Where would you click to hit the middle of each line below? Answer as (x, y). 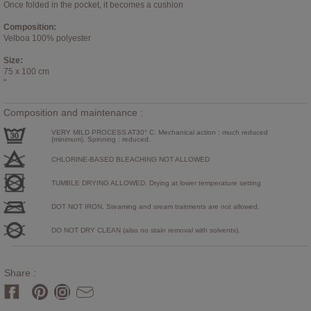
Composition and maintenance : (73, 113)
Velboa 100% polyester (47, 39)
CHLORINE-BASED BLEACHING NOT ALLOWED (130, 160)
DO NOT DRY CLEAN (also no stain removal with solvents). (145, 230)
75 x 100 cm (26, 72)
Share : (20, 273)
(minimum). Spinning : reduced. (101, 140)
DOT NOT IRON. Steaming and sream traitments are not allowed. (155, 207)
